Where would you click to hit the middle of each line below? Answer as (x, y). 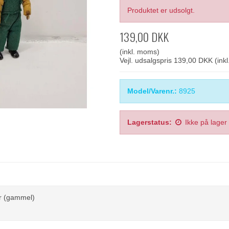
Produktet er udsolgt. (161, 10)
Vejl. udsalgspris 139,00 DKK (166, 60)
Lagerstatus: (149, 122)
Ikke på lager (206, 122)
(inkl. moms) (139, 51)
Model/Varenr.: (152, 91)
